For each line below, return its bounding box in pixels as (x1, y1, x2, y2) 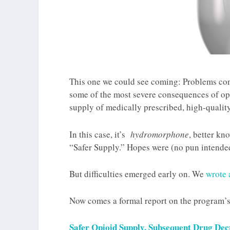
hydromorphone (130, 128, 189, 140)
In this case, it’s (69, 128, 130, 140)
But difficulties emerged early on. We (69, 167, 206, 180)
